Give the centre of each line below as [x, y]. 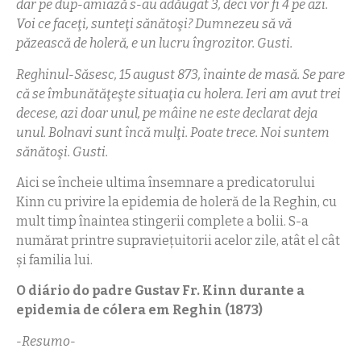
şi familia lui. [54, 260]
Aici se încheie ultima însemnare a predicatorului [166, 183]
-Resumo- [46, 341]
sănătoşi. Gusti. [62, 151]
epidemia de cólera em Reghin [119, 310]
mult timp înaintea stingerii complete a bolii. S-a [162, 222]
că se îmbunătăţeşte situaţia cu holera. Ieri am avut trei [178, 93]
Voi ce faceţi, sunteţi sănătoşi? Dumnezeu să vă [154, 24]
